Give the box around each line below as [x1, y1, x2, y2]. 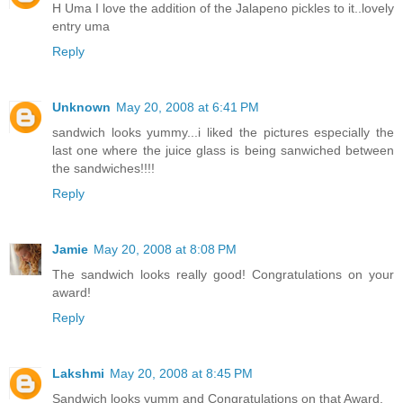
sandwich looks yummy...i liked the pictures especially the [52, 124, 394, 139]
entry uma [52, 18, 110, 33]
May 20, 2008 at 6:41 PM [116, 99, 259, 114]
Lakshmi [52, 365, 104, 381]
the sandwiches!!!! [52, 160, 155, 175]
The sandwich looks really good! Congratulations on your [52, 266, 394, 282]
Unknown [52, 99, 111, 114]
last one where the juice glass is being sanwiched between [52, 142, 394, 157]
